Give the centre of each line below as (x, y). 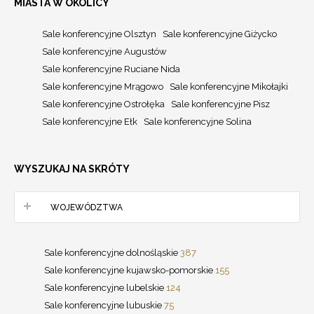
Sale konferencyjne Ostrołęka (103, 104)
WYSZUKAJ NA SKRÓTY (72, 169)
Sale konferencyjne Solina (198, 122)
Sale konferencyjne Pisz (220, 104)
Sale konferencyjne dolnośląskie (112, 253)
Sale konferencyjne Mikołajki (229, 87)
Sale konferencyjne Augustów (104, 52)
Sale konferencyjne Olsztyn (99, 34)
